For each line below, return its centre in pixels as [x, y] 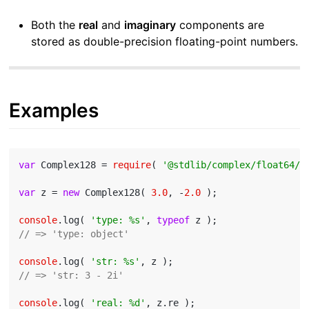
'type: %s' [118, 220]
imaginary [150, 24]
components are [220, 24]
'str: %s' [116, 261]
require [132, 165]
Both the [55, 24]
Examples [54, 110]
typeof [173, 220]
